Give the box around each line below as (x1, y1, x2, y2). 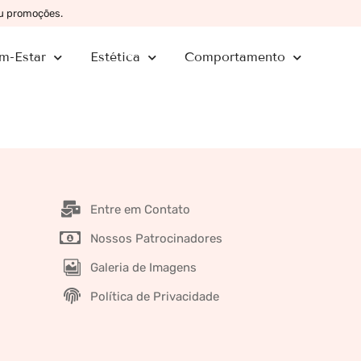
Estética (90, 49, 140, 65)
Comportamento (185, 49, 285, 65)
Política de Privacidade (89, 288, 219, 304)
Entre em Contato (89, 201, 190, 217)
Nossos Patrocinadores (89, 230, 222, 246)
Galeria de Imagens (89, 259, 197, 275)
